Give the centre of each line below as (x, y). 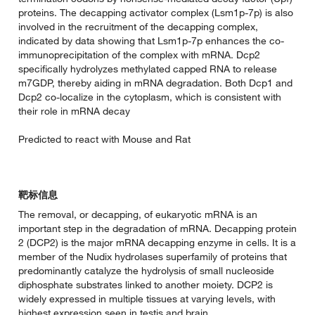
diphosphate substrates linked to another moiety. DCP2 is (146, 285)
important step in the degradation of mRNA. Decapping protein (157, 229)
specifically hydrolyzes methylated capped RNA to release (148, 69)
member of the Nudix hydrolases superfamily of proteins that (153, 257)
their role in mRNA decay (74, 111)
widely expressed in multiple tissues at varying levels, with (147, 299)
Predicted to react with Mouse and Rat (104, 140)
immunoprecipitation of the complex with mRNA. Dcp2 (139, 55)
